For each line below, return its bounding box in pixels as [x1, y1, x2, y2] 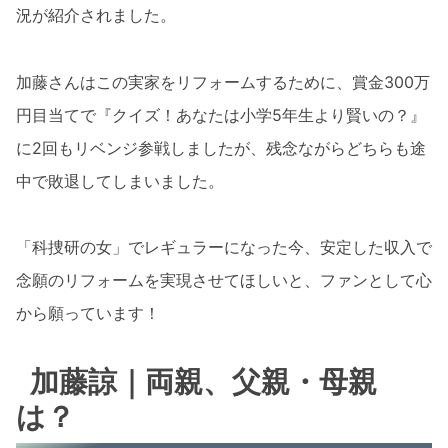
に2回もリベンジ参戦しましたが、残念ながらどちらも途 [16, 137, 426, 158]
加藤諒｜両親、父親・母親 [30, 363, 378, 399]
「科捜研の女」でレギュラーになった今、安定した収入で [16, 237, 432, 258]
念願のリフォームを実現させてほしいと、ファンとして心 [16, 270, 432, 291]
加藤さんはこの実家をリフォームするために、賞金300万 [16, 71, 430, 92]
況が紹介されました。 [16, 5, 176, 26]
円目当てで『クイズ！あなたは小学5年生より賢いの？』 [16, 104, 426, 125]
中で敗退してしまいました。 [16, 170, 224, 191]
